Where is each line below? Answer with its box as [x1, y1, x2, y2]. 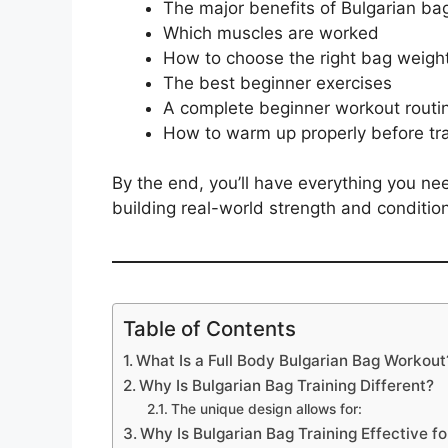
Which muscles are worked [163, 22, 379, 43]
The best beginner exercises [163, 72, 392, 93]
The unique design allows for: [170, 401, 362, 418]
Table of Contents [123, 316, 296, 342]
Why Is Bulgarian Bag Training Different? [139, 376, 435, 396]
